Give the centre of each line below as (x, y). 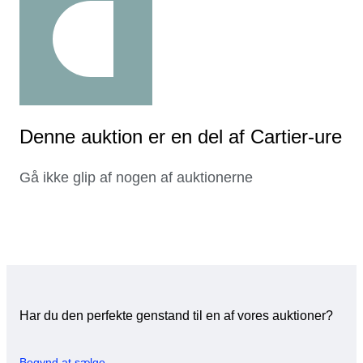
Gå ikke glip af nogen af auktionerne (136, 178)
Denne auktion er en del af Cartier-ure (181, 137)
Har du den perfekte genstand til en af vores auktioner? (176, 316)
